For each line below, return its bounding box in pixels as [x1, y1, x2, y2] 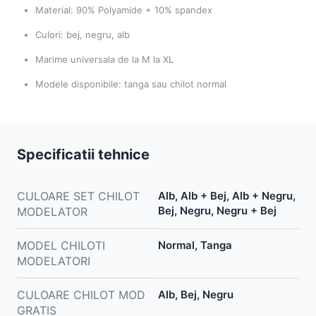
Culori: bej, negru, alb [35, 28, 130, 40]
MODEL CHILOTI [17, 238, 105, 253]
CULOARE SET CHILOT [17, 188, 140, 203]
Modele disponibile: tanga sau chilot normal [35, 78, 226, 90]
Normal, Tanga [158, 238, 232, 252]
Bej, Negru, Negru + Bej [158, 203, 276, 217]
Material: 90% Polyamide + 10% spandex [35, 4, 212, 16]
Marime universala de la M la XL [35, 53, 174, 65]
